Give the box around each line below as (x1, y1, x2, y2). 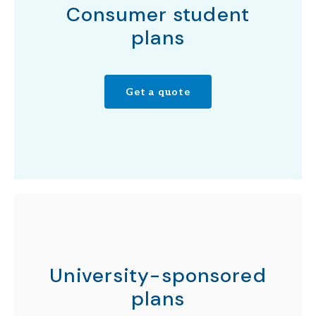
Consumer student (66, 1, 250, 28)
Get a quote (126, 85, 190, 98)
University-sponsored (49, 262, 267, 288)
